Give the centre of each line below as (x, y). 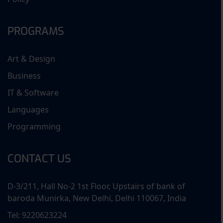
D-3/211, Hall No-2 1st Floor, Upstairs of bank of (96, 186)
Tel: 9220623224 (37, 215)
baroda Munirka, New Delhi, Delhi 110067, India (97, 198)
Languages (28, 110)
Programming (34, 126)
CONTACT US (39, 159)
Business (24, 76)
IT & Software (33, 93)
